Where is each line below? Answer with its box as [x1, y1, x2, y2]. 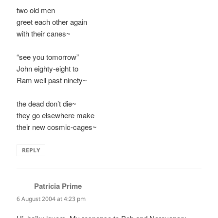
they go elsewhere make [17, 110, 95, 121]
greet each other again [17, 17, 88, 27]
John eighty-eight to [17, 63, 79, 74]
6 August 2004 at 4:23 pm [17, 195, 86, 203]
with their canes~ [17, 28, 71, 39]
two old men [17, 5, 55, 16]
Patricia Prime [34, 181, 82, 192]
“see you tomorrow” [17, 52, 79, 62]
